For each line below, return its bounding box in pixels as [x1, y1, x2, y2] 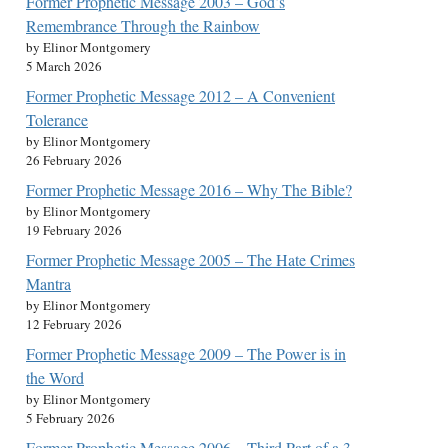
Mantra [26, 273, 71, 294]
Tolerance [26, 109, 88, 130]
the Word [26, 367, 84, 388]
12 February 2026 [26, 315, 122, 333]
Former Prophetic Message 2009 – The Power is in [26, 343, 346, 364]
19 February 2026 [26, 221, 122, 239]
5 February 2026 [26, 409, 115, 427]
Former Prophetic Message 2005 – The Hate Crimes [26, 249, 355, 270]
